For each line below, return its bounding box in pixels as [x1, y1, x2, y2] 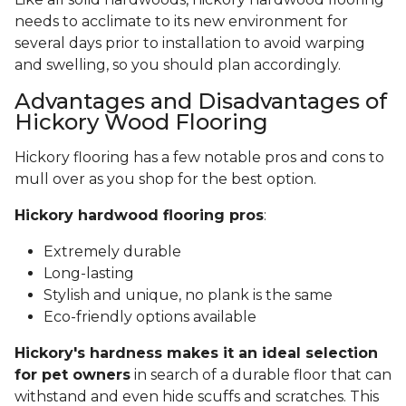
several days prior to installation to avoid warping [14, 34, 365, 53]
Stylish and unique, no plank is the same [43, 286, 333, 304]
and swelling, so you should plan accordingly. [14, 56, 344, 74]
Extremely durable [43, 243, 181, 261]
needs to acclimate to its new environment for [14, 13, 348, 31]
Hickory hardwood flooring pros [14, 207, 264, 225]
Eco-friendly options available [43, 308, 256, 326]
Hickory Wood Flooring [14, 109, 268, 136]
